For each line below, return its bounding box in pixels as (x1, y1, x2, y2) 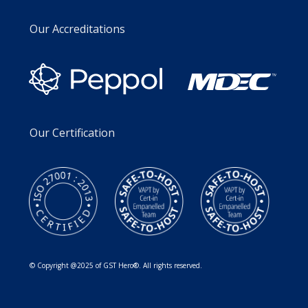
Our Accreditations (30, 21, 128, 36)
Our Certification (30, 125, 115, 141)
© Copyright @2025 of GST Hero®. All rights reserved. (30, 260, 202, 270)
